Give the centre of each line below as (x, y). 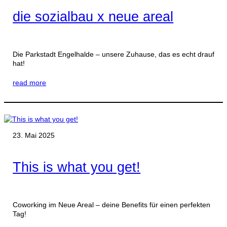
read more (30, 82)
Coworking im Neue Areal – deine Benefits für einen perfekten (112, 205)
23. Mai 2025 (34, 136)
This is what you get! (77, 167)
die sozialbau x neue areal (93, 16)
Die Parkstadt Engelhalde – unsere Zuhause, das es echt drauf (114, 54)
